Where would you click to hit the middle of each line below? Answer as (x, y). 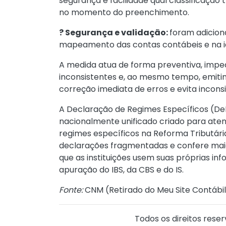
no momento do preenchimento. (124, 12)
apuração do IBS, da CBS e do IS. (122, 170)
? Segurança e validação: (114, 33)
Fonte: (71, 190)
